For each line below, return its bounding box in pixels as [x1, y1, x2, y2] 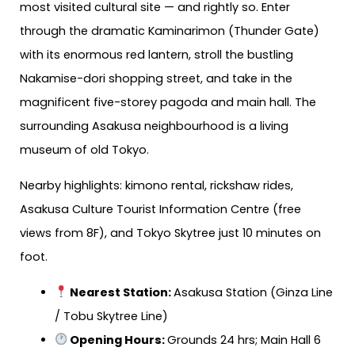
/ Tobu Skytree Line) [54, 307, 168, 324]
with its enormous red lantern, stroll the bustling [20, 47, 293, 63]
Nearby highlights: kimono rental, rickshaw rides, [20, 177, 293, 193]
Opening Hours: [67, 331, 168, 348]
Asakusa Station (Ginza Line [174, 284, 334, 300]
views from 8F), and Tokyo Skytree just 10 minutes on [20, 224, 321, 241]
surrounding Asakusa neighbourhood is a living [20, 118, 288, 135]
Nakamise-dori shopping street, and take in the [20, 71, 292, 87]
